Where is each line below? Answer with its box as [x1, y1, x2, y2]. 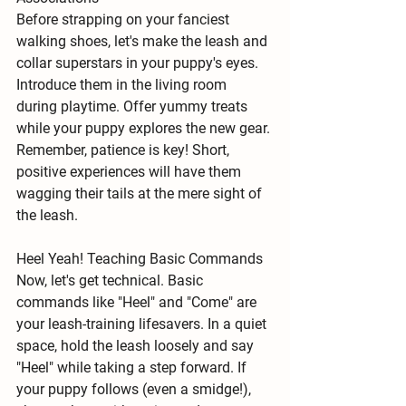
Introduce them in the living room [16, 75, 230, 93]
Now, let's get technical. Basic [16, 271, 207, 289]
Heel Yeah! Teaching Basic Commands [16, 249, 263, 267]
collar [16, 53, 55, 72]
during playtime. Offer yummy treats [16, 97, 251, 115]
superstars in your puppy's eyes [55, 53, 255, 72]
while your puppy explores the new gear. [16, 119, 274, 137]
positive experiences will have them [16, 162, 245, 180]
